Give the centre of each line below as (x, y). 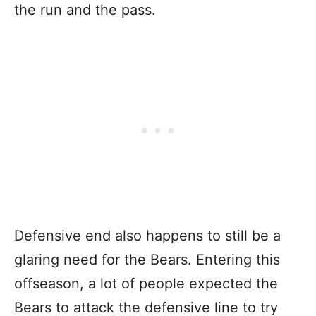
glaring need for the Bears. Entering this (147, 260)
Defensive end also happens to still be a (147, 236)
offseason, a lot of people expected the (146, 284)
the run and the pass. (87, 10)
